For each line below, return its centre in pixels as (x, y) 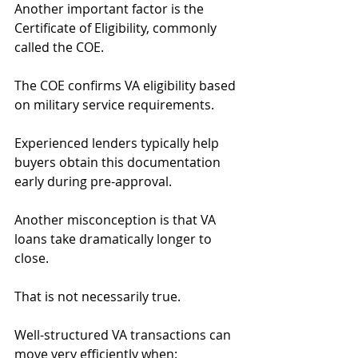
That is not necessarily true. (97, 296)
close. (32, 258)
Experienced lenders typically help (118, 143)
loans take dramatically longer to (115, 239)
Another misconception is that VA (117, 220)
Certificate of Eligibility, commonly (117, 28)
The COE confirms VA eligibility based (127, 86)
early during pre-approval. (93, 181)
